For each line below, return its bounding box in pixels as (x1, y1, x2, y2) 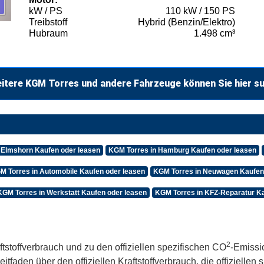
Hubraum (29, 28, 68, 39)
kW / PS (29, 6, 62, 16)
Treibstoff (29, 17, 67, 28)
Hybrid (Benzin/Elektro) (138, 17, 235, 28)
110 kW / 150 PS (166, 6, 235, 16)
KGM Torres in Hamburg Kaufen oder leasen (108, 146, 256, 155)
